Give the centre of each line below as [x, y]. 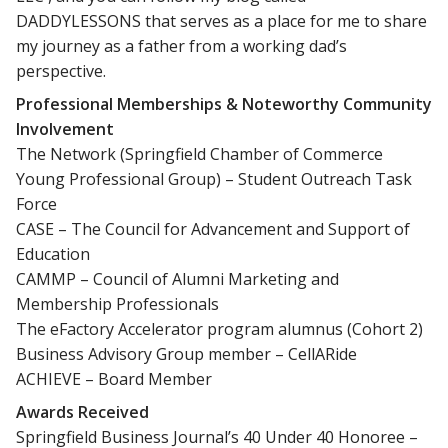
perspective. [61, 70]
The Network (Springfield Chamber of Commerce [199, 153]
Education [53, 253]
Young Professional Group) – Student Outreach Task [214, 178]
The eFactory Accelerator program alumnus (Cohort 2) [219, 328]
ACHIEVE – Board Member [114, 378]
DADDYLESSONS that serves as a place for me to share [221, 20]
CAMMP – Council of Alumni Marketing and [177, 278]
